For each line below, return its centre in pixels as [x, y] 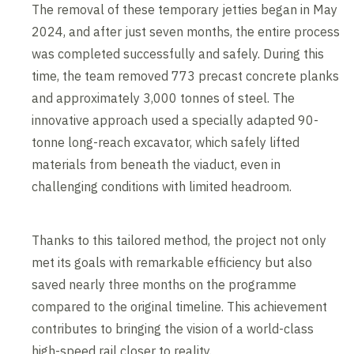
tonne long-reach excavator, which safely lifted [166, 143]
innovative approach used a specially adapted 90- [175, 121]
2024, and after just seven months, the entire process [186, 32]
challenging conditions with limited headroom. [162, 187]
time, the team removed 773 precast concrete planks [186, 76]
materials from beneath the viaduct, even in [156, 165]
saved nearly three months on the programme [164, 285]
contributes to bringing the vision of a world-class [173, 329]
